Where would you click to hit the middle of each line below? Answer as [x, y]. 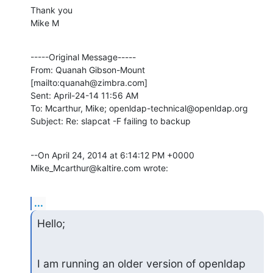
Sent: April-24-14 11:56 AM [84, 95]
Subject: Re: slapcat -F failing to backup [111, 121]
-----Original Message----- [83, 57]
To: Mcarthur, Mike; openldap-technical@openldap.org [139, 108]
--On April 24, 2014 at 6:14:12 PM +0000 [112, 155]
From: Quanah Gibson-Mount [88, 69]
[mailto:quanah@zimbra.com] [90, 82]
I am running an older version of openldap [141, 263]
